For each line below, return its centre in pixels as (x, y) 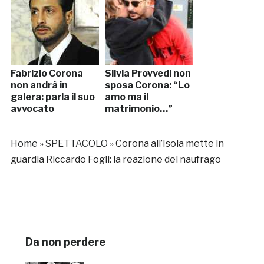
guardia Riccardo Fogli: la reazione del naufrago (115, 160)
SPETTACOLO (76, 144)
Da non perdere (65, 242)
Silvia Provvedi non (148, 74)
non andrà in (39, 85)
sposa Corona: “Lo (147, 85)
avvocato (32, 109)
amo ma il (126, 97)
